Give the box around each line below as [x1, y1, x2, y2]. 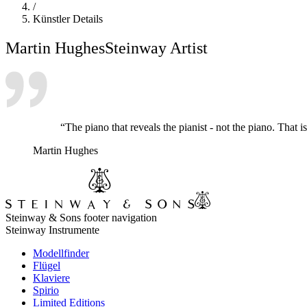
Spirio [33, 284, 59, 296]
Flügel [33, 259, 60, 271]
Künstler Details [33, 12, 103, 25]
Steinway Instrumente [5, 223, 99, 236]
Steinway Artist [105, 38, 208, 57]
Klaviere [33, 271, 70, 284]
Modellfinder [33, 247, 89, 259]
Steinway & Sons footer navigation [5, 211, 157, 223]
